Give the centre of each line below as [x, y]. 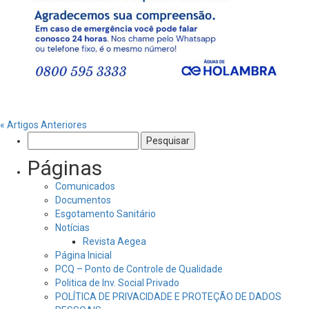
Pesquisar [51, 138]
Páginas [65, 168]
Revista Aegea [114, 241]
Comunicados [85, 186]
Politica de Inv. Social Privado [117, 283]
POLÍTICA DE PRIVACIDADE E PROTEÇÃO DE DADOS [168, 297]
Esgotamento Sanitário [106, 214]
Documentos [83, 200]
